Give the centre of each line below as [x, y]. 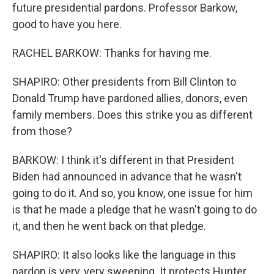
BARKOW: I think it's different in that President [123, 160]
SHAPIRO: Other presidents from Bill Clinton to [124, 82]
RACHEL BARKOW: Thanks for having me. [112, 53]
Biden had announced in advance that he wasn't [127, 176]
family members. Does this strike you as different [132, 115]
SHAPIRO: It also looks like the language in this [124, 255]
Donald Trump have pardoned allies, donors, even [130, 98]
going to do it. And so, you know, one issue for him [132, 193]
